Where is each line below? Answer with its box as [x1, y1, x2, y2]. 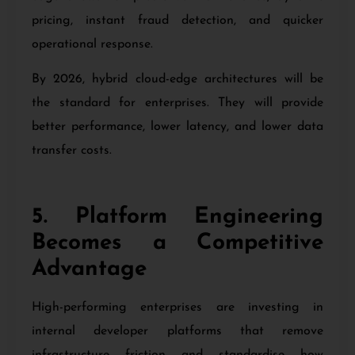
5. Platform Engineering [32, 205, 323, 228]
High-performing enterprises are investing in [32, 300, 323, 314]
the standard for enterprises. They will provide [32, 97, 323, 110]
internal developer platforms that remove [32, 324, 323, 338]
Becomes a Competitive [32, 231, 323, 254]
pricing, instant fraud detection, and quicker [32, 14, 323, 28]
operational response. [32, 38, 153, 52]
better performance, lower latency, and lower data [32, 120, 323, 134]
